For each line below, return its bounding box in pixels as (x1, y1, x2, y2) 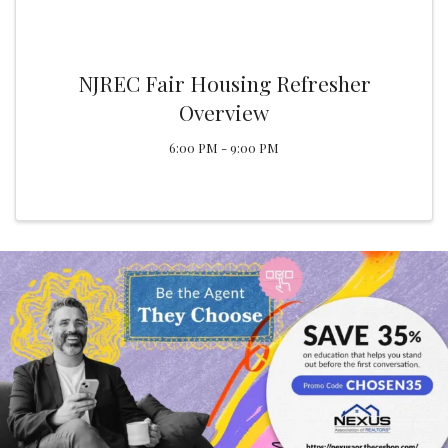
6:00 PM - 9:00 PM (169, 138, 279, 156)
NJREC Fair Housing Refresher (77, 68, 371, 97)
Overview (179, 97, 269, 126)
